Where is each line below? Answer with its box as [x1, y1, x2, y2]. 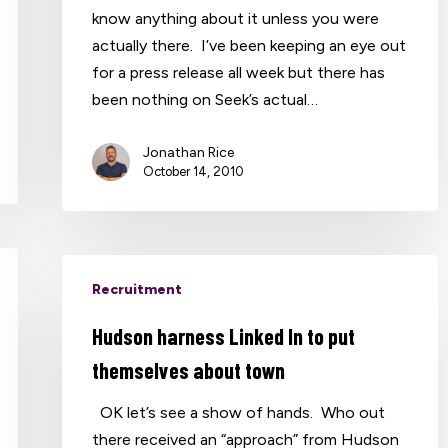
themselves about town [92, 356, 286, 383]
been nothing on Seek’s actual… [92, 89, 319, 109]
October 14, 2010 [143, 163, 245, 179]
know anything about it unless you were [92, 8, 380, 28]
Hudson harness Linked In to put [92, 322, 356, 349]
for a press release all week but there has [92, 62, 386, 82]
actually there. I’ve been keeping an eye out [92, 35, 407, 55]
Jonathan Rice [143, 143, 235, 161]
